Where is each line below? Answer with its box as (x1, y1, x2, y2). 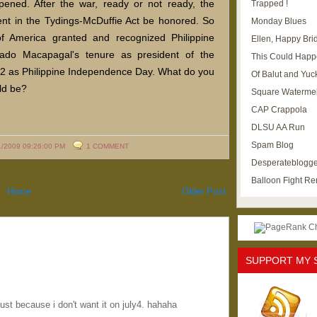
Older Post (182, 186, 226, 197)
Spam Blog (251, 140, 294, 150)
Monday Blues (251, 16, 306, 26)
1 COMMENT (86, 142, 129, 151)
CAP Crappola (251, 105, 307, 115)
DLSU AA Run (251, 122, 305, 132)
